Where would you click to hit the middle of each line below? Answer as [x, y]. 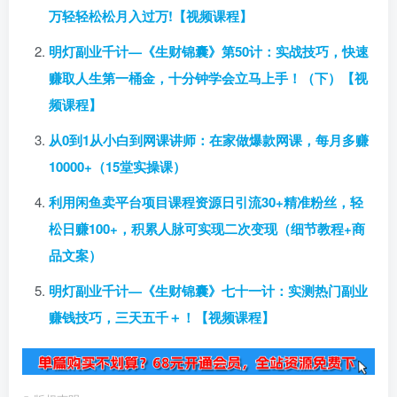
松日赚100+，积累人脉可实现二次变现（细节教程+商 [207, 228]
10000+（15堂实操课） [117, 166]
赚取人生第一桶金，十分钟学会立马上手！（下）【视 [208, 78]
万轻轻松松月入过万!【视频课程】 [151, 16]
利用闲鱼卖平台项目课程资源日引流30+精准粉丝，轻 [206, 202]
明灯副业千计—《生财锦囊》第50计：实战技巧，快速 [209, 51]
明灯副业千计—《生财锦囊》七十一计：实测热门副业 [208, 290]
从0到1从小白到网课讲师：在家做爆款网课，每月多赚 [209, 140]
